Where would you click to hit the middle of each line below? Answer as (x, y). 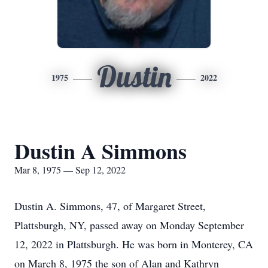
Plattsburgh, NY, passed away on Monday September (129, 225)
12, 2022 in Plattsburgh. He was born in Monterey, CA (134, 244)
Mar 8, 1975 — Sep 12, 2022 (70, 170)
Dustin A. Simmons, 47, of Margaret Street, (110, 206)
